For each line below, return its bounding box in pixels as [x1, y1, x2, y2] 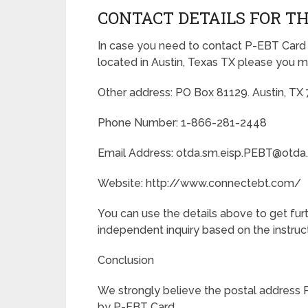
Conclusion [98, 254, 154, 267]
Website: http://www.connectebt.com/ [98, 177, 301, 190]
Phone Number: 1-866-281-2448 [98, 116, 267, 129]
